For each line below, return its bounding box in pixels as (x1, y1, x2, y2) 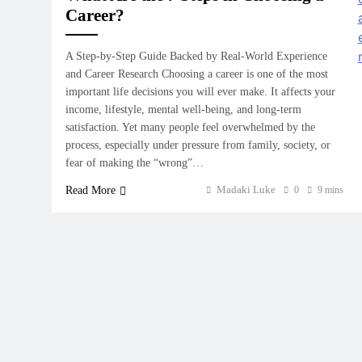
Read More (65, 184, 116, 196)
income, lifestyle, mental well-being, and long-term (65, 103, 301, 116)
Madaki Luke (216, 183, 276, 196)
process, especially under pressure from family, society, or (65, 139, 330, 151)
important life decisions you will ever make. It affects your (65, 86, 335, 98)
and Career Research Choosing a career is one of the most (65, 68, 328, 80)
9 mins (317, 184, 343, 196)
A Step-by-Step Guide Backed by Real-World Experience (65, 50, 327, 62)
